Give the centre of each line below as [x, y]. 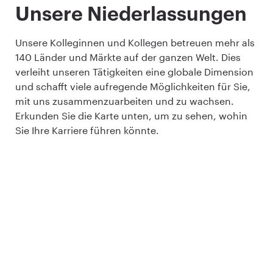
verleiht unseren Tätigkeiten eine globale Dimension [134, 72]
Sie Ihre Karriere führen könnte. [87, 130]
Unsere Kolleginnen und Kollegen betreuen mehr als [135, 43]
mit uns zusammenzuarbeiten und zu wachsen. [125, 101]
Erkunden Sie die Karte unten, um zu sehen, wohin [131, 116]
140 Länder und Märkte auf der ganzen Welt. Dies [128, 57]
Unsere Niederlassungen [131, 15]
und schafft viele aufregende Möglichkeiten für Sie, [133, 87]
